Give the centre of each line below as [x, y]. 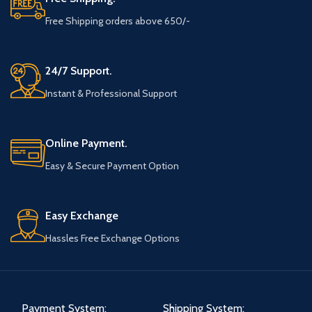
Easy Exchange [82, 216]
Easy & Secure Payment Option [112, 166]
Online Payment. [86, 143]
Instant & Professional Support [111, 93]
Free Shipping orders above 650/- [118, 21]
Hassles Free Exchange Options [112, 238]
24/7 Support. [79, 71]
